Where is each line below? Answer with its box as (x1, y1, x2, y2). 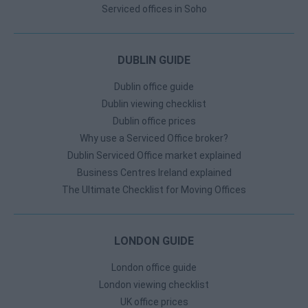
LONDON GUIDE (114, 234, 194, 247)
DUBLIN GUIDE (118, 54, 190, 67)
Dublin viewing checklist (102, 98, 206, 109)
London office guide (111, 262, 197, 273)
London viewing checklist (99, 279, 209, 290)
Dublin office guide (114, 81, 194, 92)
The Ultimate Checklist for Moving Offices (62, 184, 246, 195)
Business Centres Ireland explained (76, 167, 232, 178)
